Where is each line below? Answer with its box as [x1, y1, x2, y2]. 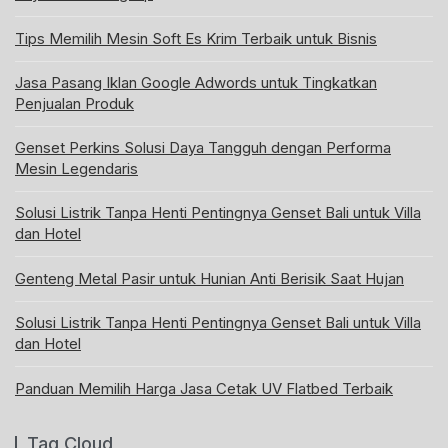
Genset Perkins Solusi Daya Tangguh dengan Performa [15, 138, 391, 157]
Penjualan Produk [15, 94, 134, 113]
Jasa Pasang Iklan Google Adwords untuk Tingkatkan [15, 73, 377, 92]
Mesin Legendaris [15, 159, 138, 178]
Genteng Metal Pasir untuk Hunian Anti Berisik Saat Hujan [15, 269, 404, 288]
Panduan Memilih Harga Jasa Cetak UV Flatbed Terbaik [15, 379, 393, 398]
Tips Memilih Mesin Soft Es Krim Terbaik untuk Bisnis [15, 29, 377, 48]
